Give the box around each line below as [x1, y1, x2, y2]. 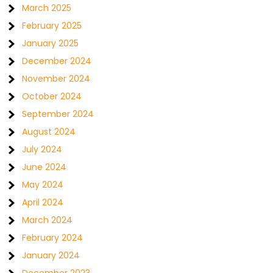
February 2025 [22, 19, 82, 32]
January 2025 [22, 37, 79, 49]
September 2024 [22, 108, 94, 120]
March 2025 [22, 2, 72, 14]
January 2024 [22, 249, 80, 261]
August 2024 [22, 126, 76, 138]
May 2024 [22, 179, 64, 191]
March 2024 [22, 214, 73, 226]
